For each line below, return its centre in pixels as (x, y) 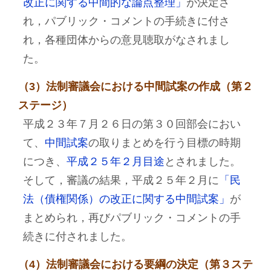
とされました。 (202, 162)
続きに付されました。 (77, 237)
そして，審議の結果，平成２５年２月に (121, 180)
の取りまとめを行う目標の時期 (164, 143)
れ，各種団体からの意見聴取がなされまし (126, 40)
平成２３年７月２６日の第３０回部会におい (132, 124)
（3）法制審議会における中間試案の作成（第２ (135, 87)
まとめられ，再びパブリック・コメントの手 (132, 218)
